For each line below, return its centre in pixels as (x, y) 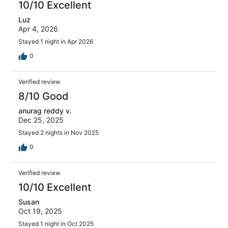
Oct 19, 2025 (40, 211)
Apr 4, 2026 (38, 28)
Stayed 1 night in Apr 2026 (56, 41)
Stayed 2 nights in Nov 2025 (59, 132)
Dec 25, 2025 (41, 120)
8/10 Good (44, 96)
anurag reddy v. (45, 110)
